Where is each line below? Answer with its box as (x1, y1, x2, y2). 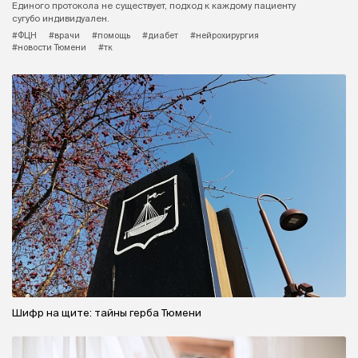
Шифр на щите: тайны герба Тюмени (12, 307, 201, 319)
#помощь (92, 30, 130, 41)
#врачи (49, 30, 80, 41)
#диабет (142, 30, 178, 41)
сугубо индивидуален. (12, 14, 109, 24)
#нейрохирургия (190, 30, 259, 41)
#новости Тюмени (12, 42, 86, 53)
